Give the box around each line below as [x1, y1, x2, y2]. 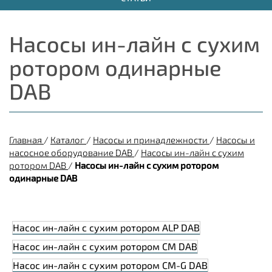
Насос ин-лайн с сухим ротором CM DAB [13, 240, 197, 252]
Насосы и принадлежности [93, 134, 208, 145]
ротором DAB [9, 160, 66, 171]
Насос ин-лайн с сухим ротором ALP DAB [13, 222, 200, 233]
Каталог [50, 134, 84, 145]
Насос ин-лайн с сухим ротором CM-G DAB [13, 259, 208, 271]
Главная [9, 134, 42, 145]
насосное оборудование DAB [9, 147, 132, 158]
